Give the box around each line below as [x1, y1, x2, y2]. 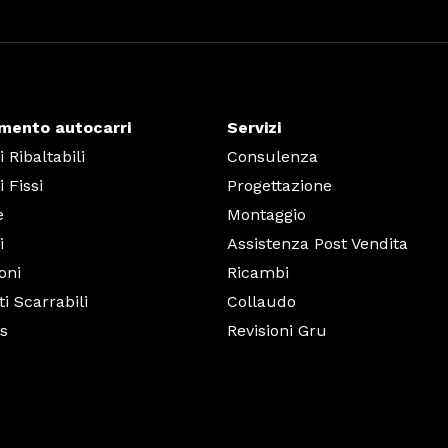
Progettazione [227, 176, 332, 195]
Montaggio [227, 205, 306, 224]
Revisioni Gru [227, 321, 327, 340]
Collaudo [227, 292, 296, 311]
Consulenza [227, 147, 318, 166]
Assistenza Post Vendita [227, 234, 408, 253]
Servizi [227, 118, 281, 137]
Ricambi [227, 263, 289, 282]
